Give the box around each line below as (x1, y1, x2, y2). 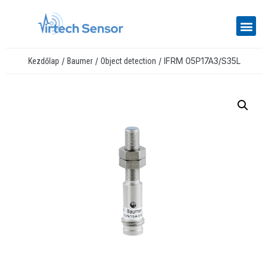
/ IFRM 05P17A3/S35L (156, 56, 240, 66)
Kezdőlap (28, 56, 59, 66)
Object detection (100, 56, 156, 66)
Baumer (66, 56, 93, 66)
